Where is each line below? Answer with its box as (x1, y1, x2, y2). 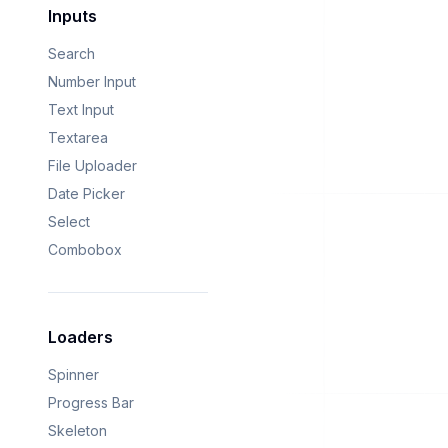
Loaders (48, 327, 113, 348)
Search (48, 45, 95, 63)
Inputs (48, 6, 97, 27)
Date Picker (48, 185, 125, 203)
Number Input (48, 73, 136, 91)
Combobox (48, 241, 122, 259)
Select (48, 213, 90, 231)
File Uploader (48, 157, 137, 175)
